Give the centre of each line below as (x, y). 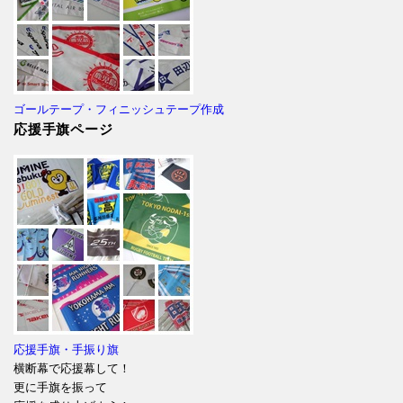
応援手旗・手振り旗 (66, 349)
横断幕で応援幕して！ (72, 368)
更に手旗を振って (60, 387)
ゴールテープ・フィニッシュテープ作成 (119, 110)
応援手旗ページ (63, 130)
